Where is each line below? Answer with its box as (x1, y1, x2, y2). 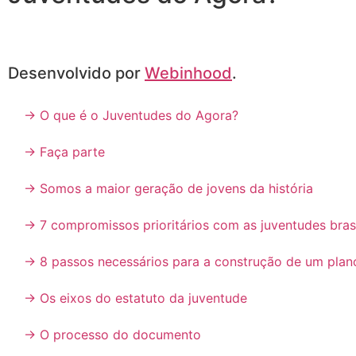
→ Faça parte (24, 143, 105, 160)
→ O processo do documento (24, 326, 201, 342)
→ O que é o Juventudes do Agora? (24, 106, 238, 123)
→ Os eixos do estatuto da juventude (24, 289, 247, 306)
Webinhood (145, 63, 232, 83)
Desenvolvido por (8, 63, 145, 83)
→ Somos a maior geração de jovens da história (24, 180, 313, 196)
